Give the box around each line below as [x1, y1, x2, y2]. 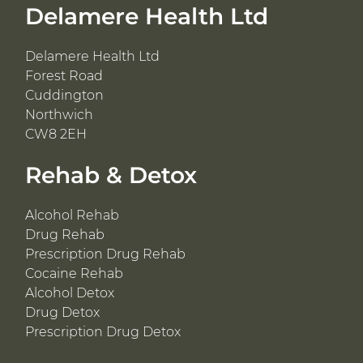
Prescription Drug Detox [25, 323, 181, 340]
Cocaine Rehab [25, 265, 123, 281]
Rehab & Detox [25, 160, 197, 189]
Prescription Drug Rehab [25, 246, 186, 262]
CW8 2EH [25, 126, 87, 142]
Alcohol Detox [25, 284, 114, 301]
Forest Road [25, 67, 103, 83]
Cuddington [25, 87, 104, 103]
